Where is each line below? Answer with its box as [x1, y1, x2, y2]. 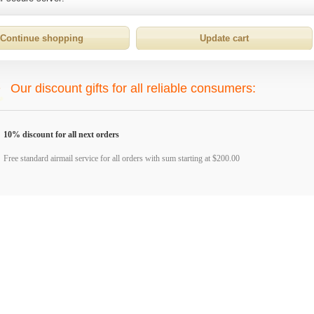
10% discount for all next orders [4, 130, 119, 139]
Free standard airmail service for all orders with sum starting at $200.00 [4, 153, 240, 163]
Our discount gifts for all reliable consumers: [11, 81, 256, 95]
